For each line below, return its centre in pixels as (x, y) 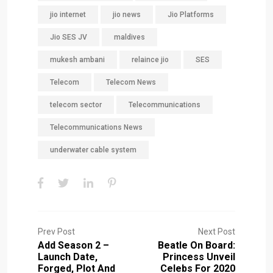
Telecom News (131, 82)
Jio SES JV (69, 37)
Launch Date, (68, 257)
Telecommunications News (96, 127)
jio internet (68, 14)
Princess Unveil (199, 257)
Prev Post (56, 231)
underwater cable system (93, 150)
